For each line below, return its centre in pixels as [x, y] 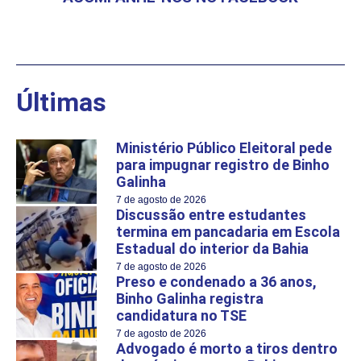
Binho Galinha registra [190, 299]
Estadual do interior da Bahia [212, 249]
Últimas [61, 103]
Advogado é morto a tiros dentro [227, 349]
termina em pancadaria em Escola [228, 232]
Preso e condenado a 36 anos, [216, 282]
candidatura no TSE [181, 316]
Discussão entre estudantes [211, 215]
